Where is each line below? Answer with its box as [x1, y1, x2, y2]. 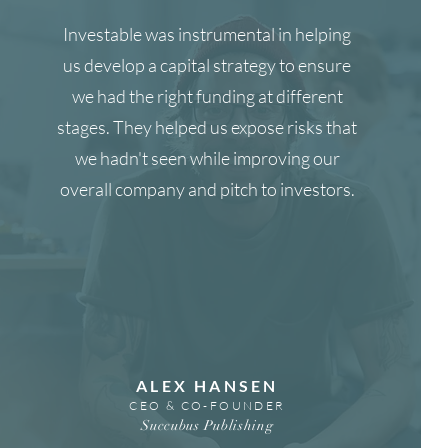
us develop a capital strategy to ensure [63, 54, 352, 76]
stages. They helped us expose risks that [57, 116, 358, 138]
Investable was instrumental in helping [63, 23, 352, 45]
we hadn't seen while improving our [74, 147, 340, 169]
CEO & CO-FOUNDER [129, 398, 286, 413]
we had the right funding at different [71, 85, 343, 107]
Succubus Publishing [141, 417, 274, 434]
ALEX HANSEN [136, 376, 279, 395]
